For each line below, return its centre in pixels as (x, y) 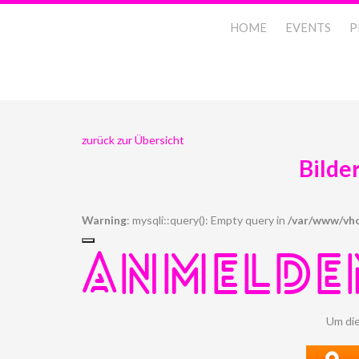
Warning (104, 220)
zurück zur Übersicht (133, 140)
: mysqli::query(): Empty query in (207, 220)
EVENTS (308, 28)
